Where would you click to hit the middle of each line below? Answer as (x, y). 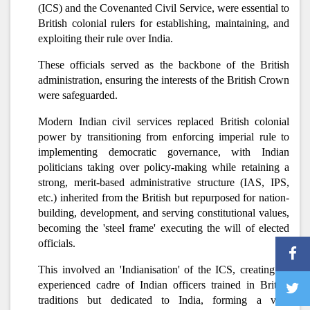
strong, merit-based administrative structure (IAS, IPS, (164, 182)
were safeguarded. (78, 95)
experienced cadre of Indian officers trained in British (164, 285)
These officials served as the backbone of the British (164, 65)
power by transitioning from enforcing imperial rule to (164, 137)
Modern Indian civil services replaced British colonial (164, 121)
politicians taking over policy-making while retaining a (164, 167)
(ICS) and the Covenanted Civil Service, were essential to (164, 8)
